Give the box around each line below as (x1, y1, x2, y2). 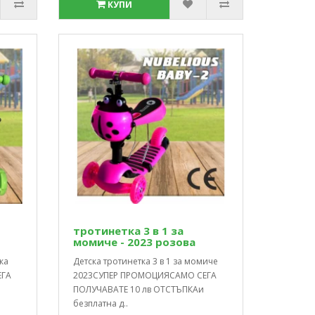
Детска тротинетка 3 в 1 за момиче (73, 255, 219, 267)
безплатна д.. (73, 297, 129, 309)
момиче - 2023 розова (73, 234, 196, 249)
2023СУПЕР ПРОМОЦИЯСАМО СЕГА (73, 269, 217, 281)
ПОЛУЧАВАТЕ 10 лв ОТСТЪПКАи (73, 283, 205, 295)
